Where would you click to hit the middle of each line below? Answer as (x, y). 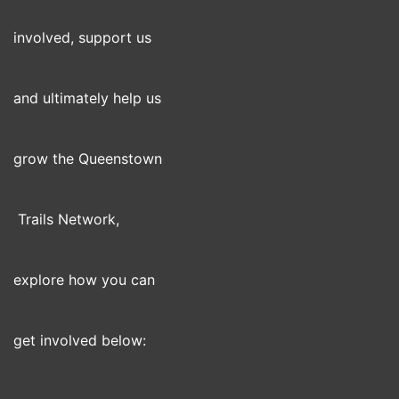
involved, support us (82, 37)
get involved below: (80, 340)
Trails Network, (66, 219)
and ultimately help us (87, 98)
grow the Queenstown (88, 159)
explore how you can (84, 280)
